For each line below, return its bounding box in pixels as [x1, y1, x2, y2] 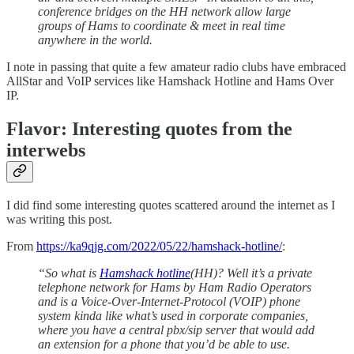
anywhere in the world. [38, 32, 153, 47]
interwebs [6, 139, 85, 160]
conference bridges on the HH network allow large [38, 4, 291, 18]
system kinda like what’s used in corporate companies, [38, 308, 308, 322]
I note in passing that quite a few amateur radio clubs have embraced [6, 59, 346, 73]
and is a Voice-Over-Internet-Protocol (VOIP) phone [38, 294, 300, 308]
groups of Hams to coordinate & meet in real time [38, 18, 285, 32]
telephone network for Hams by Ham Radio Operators [38, 280, 311, 294]
